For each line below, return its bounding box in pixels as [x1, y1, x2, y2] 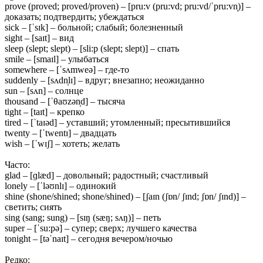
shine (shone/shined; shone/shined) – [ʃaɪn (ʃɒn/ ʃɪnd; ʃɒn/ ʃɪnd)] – [5, 191, 246, 201]
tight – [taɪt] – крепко [5, 106, 85, 117]
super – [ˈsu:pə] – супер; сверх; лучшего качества [5, 222, 197, 233]
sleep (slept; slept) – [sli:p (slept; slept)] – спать [5, 43, 179, 53]
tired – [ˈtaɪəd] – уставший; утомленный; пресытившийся [5, 117, 230, 127]
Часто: [5, 159, 32, 170]
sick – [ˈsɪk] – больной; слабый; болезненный [5, 22, 183, 32]
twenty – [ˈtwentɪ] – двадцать [5, 127, 116, 138]
